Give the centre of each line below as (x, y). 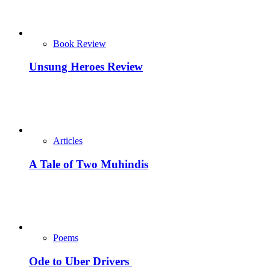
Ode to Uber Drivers (80, 262)
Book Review (80, 43)
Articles (68, 141)
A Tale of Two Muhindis (89, 164)
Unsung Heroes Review (86, 67)
